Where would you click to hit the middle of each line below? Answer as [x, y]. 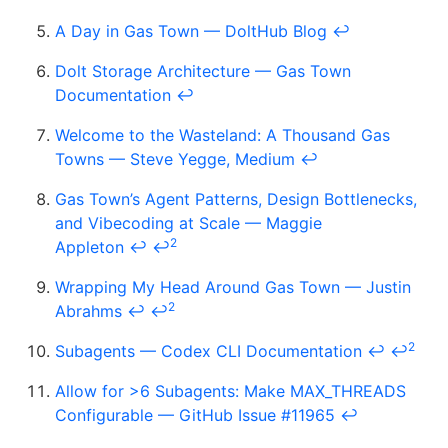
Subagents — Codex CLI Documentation [208, 350]
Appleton [89, 246]
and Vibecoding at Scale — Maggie [188, 222]
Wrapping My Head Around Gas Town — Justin [233, 286]
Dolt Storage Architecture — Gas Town [203, 70]
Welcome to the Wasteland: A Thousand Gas [222, 134]
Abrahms [88, 310]
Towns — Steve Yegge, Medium [175, 158]
